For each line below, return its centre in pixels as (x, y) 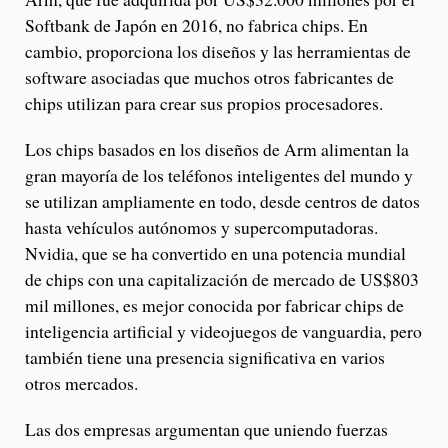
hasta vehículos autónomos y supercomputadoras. (201, 227)
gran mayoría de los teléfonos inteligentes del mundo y (219, 175)
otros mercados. (81, 383)
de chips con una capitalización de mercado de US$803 (222, 279)
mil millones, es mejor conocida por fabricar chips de (214, 305)
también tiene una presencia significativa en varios (205, 357)
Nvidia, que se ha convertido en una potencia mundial (215, 253)
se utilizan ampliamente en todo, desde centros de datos (222, 201)
